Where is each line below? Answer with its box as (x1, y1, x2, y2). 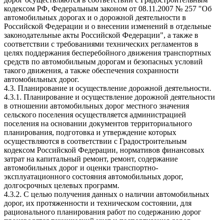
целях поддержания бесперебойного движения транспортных (4, 48, 211, 57)
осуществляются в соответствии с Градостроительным (4, 137, 187, 145)
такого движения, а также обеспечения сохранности (4, 66, 179, 75)
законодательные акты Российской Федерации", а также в (4, 30, 198, 39)
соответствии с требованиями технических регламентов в (4, 39, 198, 48)
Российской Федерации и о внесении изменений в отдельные (4, 22, 211, 30)
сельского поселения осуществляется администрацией (4, 110, 186, 119)
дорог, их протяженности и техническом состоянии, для (4, 198, 192, 207)
